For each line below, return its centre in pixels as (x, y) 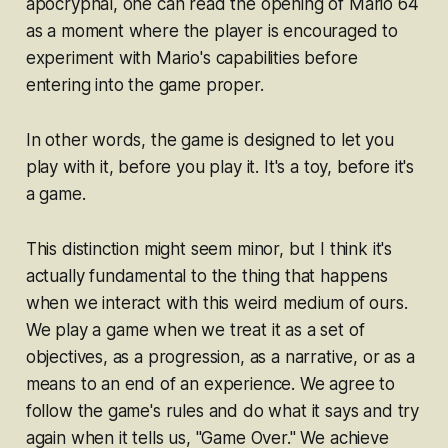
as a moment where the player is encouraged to (212, 31)
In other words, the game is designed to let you (209, 140)
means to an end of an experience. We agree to (210, 384)
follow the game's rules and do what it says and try (222, 411)
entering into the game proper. (144, 85)
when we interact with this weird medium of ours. (216, 303)
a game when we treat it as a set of (228, 330)
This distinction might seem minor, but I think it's (209, 249)
